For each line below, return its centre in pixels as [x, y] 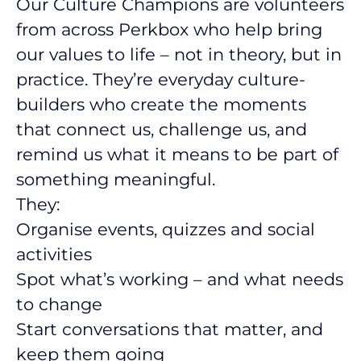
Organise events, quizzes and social [166, 229]
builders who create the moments [161, 104]
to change [59, 304]
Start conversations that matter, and [170, 329]
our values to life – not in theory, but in [179, 54]
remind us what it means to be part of [177, 154]
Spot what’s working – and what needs [180, 279]
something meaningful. [116, 179]
